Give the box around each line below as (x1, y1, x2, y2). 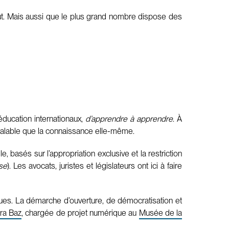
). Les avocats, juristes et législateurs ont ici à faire (7, 161, 182, 171)
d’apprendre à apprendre (85, 113, 173, 124)
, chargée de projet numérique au (21, 208, 139, 218)
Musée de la (139, 208, 182, 218)
